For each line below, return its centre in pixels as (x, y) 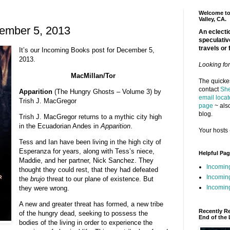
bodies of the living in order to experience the (85, 223)
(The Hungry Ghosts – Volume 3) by (107, 91)
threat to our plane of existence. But (99, 179)
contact (209, 89)
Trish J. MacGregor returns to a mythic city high (90, 117)
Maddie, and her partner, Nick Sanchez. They (86, 161)
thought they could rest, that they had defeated (88, 170)
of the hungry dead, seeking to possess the (83, 214)
